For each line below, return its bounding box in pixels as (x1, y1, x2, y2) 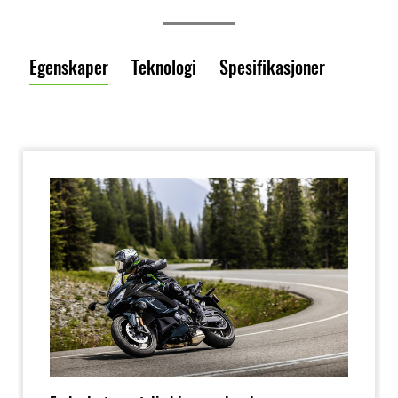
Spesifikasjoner (219, 54, 325, 79)
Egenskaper (29, 54, 108, 79)
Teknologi (131, 54, 196, 79)
